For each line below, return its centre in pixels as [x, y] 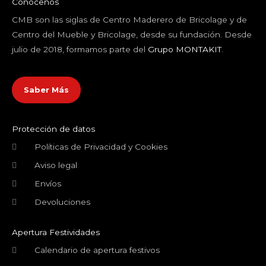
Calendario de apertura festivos [97, 250]
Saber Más [46, 90]
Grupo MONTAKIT [185, 49]
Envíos [47, 184]
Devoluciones [62, 202]
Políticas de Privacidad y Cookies [101, 147]
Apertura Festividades [56, 232]
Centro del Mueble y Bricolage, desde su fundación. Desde [132, 34]
